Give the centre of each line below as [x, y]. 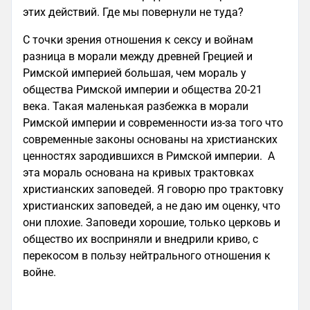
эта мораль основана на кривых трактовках [138, 173]
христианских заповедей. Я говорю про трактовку [153, 189]
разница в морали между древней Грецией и [138, 56]
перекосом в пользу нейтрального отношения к [147, 256]
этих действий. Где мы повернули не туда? [133, 12]
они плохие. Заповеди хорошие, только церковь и [152, 222]
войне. [39, 272]
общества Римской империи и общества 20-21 [143, 90]
